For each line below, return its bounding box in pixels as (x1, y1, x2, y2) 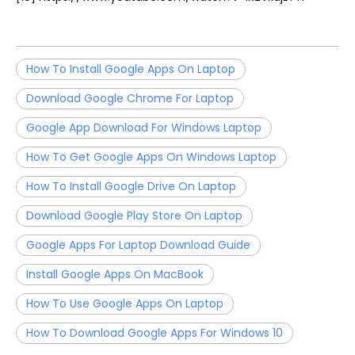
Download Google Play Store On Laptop (26, 208, 242, 224)
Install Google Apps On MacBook (26, 266, 204, 283)
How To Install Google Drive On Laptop (26, 178, 236, 195)
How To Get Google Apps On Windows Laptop (26, 149, 277, 166)
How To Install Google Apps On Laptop (26, 61, 235, 78)
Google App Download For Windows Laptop (26, 120, 261, 136)
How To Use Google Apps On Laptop (26, 296, 223, 312)
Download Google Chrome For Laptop (26, 90, 234, 107)
